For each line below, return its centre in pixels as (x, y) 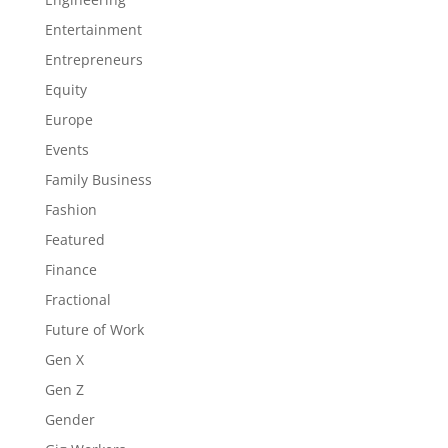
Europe (68, 119)
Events (66, 149)
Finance (70, 269)
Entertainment (93, 29)
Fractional (77, 299)
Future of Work (94, 329)
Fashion (70, 209)
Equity (65, 89)
